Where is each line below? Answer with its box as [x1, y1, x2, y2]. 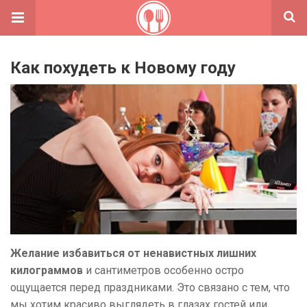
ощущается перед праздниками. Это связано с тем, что [10, 280, 290, 294]
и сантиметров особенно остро [83, 263, 244, 277]
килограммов [10, 263, 83, 277]
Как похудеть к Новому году [10, 58, 236, 77]
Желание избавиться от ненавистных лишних [10, 246, 256, 260]
